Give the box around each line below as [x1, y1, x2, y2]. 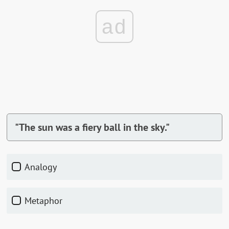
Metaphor [32, 195, 63, 207]
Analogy [30, 161, 57, 173]
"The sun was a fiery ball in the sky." [15, 121, 170, 134]
